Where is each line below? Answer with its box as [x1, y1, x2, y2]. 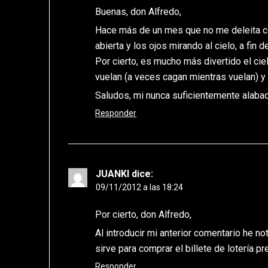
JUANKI [96, 168, 130, 180]
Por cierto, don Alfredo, [95, 209, 192, 221]
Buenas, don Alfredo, [95, 6, 182, 18]
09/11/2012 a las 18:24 [96, 182, 184, 193]
